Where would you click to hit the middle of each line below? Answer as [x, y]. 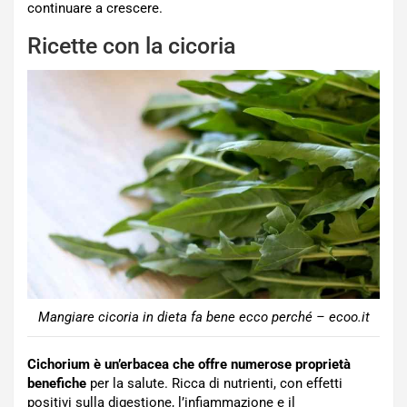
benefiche [57, 383]
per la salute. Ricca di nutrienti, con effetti [214, 383]
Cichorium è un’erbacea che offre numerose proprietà [189, 364]
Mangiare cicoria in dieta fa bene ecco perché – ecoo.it [203, 317]
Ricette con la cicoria [131, 46]
